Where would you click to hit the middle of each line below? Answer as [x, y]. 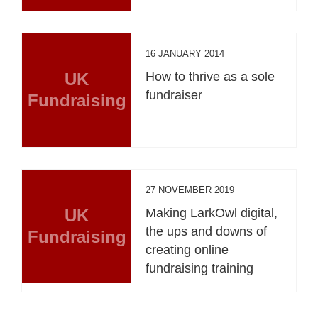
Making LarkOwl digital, [212, 213]
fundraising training [200, 269]
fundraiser [174, 95]
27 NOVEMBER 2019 [190, 190]
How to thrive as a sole [210, 77]
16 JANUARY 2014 [185, 54]
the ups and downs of [207, 232]
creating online [187, 250]
